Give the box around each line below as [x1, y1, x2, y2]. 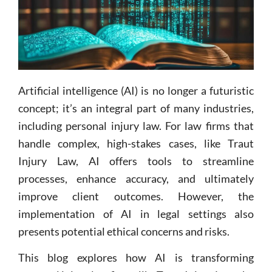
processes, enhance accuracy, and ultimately [18, 171, 254, 185]
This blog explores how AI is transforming [18, 251, 254, 265]
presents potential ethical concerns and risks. [18, 224, 229, 238]
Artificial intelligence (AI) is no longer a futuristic [18, 83, 254, 97]
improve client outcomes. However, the [18, 189, 254, 203]
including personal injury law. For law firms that [18, 118, 254, 132]
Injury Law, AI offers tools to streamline [18, 154, 254, 168]
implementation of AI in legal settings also [18, 206, 254, 220]
